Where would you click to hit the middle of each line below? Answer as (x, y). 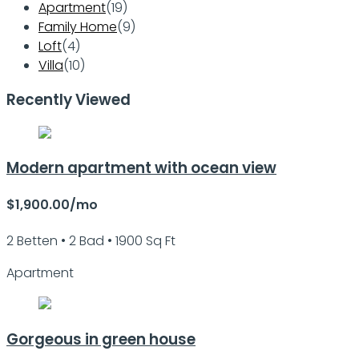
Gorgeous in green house (101, 339)
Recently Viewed (69, 99)
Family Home (78, 27)
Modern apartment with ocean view (141, 168)
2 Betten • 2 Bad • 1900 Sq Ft (91, 240)
